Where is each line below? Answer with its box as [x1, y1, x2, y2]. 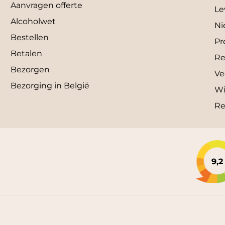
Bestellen [11, 33, 49, 43]
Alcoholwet [11, 17, 56, 27]
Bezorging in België [11, 81, 90, 91]
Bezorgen [11, 65, 50, 75]
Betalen [11, 49, 43, 59]
